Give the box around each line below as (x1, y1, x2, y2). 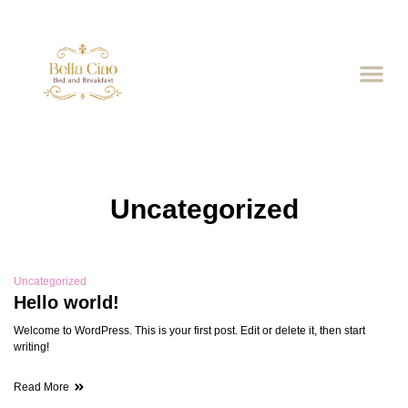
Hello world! (14, 291, 119, 312)
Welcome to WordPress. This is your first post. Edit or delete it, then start (14, 323, 365, 337)
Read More (14, 380, 69, 393)
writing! (14, 340, 49, 353)
